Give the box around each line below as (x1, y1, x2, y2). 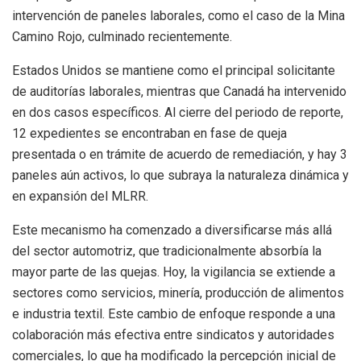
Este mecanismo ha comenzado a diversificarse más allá (12, 222, 332, 239)
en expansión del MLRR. (12, 189, 148, 205)
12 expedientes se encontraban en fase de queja (12, 126, 287, 142)
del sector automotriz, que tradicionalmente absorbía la (12, 243, 322, 259)
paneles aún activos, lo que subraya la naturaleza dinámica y (12, 168, 349, 184)
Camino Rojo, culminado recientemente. (12, 29, 232, 45)
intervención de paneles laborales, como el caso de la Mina (12, 8, 345, 24)
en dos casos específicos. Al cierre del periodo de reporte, (12, 105, 343, 121)
